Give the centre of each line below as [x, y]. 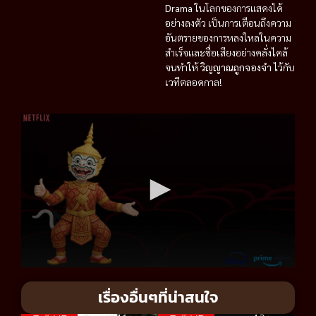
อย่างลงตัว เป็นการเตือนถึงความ [228, 22]
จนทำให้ [183, 67]
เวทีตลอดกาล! [194, 81]
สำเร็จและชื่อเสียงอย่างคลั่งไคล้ [226, 52]
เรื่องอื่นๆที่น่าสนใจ [158, 298]
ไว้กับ [283, 67]
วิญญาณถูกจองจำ [236, 67]
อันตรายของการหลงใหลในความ [228, 37]
